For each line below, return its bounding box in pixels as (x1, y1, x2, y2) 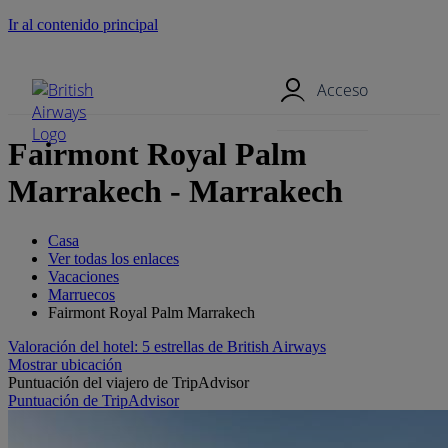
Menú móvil (190, 50, 258, 65)
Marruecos (48, 285, 115, 303)
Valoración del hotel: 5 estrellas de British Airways (8, 337, 326, 355)
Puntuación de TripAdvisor (8, 391, 179, 409)
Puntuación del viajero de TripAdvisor (8, 373, 249, 391)
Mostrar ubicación (8, 355, 122, 373)
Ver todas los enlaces (48, 249, 179, 267)
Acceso (316, 79, 368, 101)
